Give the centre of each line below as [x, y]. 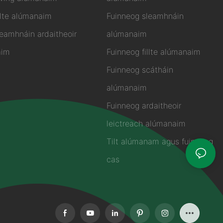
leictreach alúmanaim [146, 124]
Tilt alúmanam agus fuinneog [160, 142]
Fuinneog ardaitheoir [144, 106]
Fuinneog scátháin [140, 70]
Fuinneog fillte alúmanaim [154, 52]
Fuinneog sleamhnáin [145, 16]
